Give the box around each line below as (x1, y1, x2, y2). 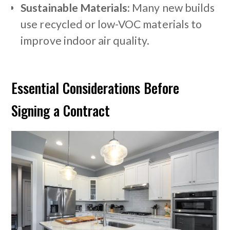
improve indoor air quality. (21, 34, 150, 48)
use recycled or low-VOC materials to (21, 17, 202, 31)
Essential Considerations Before (11, 78, 180, 99)
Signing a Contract (11, 100, 110, 121)
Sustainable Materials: (21, 1, 130, 15)
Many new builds (130, 1, 215, 15)
